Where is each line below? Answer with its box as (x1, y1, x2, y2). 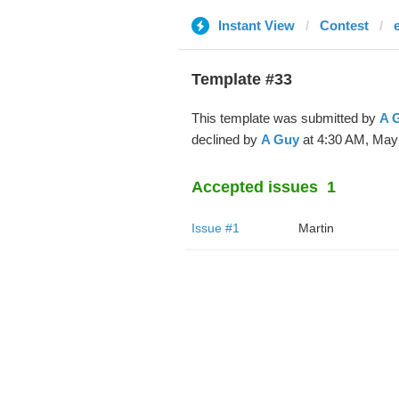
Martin (297, 221, 334, 235)
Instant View (217, 18, 295, 33)
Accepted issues (191, 178, 318, 196)
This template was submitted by (191, 110, 379, 126)
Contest (319, 18, 369, 33)
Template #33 (191, 70, 292, 88)
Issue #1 (191, 221, 240, 235)
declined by (191, 132, 261, 147)
